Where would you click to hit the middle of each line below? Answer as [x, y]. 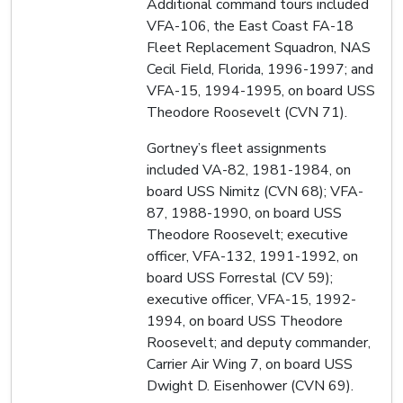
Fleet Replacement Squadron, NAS [259, 47]
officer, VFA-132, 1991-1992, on [252, 256]
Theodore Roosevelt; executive [247, 234]
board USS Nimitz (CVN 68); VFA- [255, 191]
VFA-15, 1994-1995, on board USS [261, 90]
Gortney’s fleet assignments [237, 148]
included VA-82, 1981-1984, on [249, 170]
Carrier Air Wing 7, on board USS [250, 364]
